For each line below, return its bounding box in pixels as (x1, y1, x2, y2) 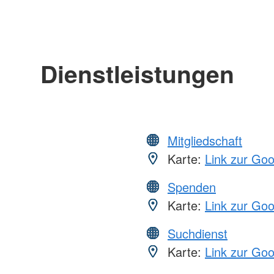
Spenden (168, 177, 216, 196)
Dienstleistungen (40, 56, 234, 91)
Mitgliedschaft (168, 131, 242, 149)
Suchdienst (168, 224, 228, 242)
